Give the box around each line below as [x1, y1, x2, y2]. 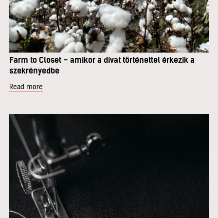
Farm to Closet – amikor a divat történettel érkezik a [9, 55, 195, 65]
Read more [9, 82, 43, 91]
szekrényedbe [9, 66, 59, 75]
